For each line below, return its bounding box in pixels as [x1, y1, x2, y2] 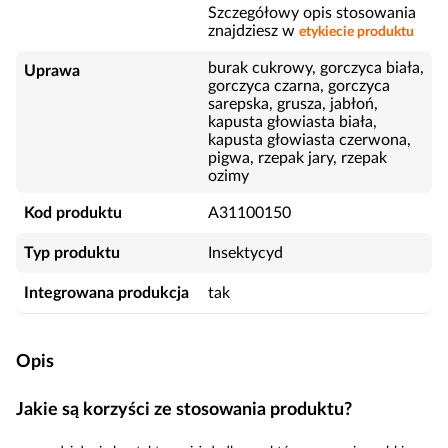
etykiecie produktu [299, 25, 414, 39]
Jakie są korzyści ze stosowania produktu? [16, 401, 352, 419]
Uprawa [24, 63, 80, 79]
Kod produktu [24, 205, 122, 221]
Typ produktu [24, 245, 120, 261]
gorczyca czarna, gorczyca [208, 78, 390, 94]
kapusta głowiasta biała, [208, 114, 377, 130]
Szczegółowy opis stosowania [208, 5, 416, 21]
